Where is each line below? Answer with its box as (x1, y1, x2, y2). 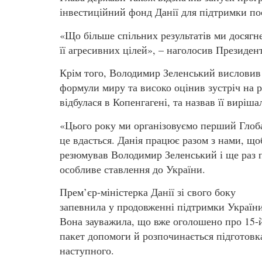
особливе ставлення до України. (60, 161, 205, 176)
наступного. (60, 243, 114, 258)
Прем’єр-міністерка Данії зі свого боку (60, 185, 236, 199)
